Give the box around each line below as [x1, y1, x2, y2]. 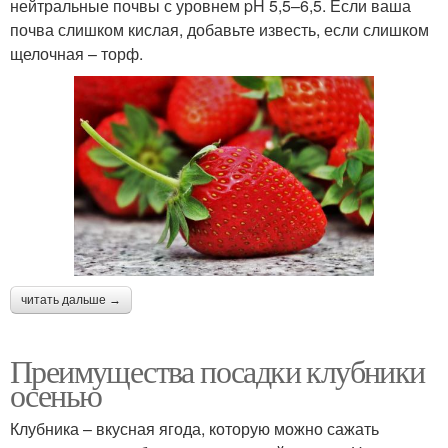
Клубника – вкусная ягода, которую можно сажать [10, 417, 379, 441]
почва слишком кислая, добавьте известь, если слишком [10, 18, 429, 42]
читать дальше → [21, 293, 121, 308]
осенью [10, 373, 102, 417]
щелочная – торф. [10, 42, 143, 66]
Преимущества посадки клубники [10, 349, 425, 393]
